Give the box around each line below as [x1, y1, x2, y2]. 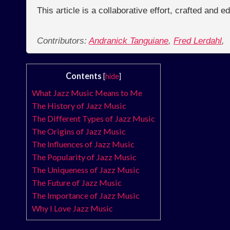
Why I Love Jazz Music [32, 203, 113, 214]
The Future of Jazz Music [32, 178, 122, 188]
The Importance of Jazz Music [32, 190, 140, 201]
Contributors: [37, 36, 89, 46]
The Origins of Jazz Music [32, 126, 126, 137]
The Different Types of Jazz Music [32, 113, 155, 124]
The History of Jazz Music [32, 101, 126, 111]
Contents [66, 71, 102, 81]
